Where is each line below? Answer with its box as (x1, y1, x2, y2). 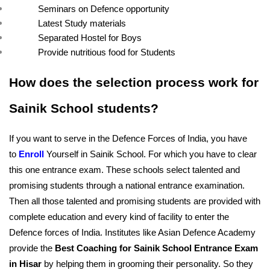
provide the (9, 243, 55, 254)
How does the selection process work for (9, 75, 259, 90)
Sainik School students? (9, 101, 159, 116)
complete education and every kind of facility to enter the (9, 212, 229, 222)
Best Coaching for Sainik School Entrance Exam (55, 243, 258, 254)
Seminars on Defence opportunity (38, 4, 169, 14)
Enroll (19, 149, 44, 160)
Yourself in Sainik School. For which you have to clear (46, 149, 257, 160)
